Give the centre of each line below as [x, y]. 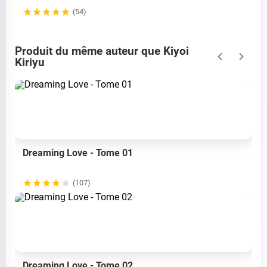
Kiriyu [30, 63]
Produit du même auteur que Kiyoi [102, 51]
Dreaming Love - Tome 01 [78, 153]
